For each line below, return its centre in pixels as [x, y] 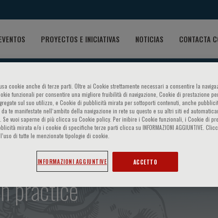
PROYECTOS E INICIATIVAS [80, 39]
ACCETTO [145, 162]
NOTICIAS [149, 39]
